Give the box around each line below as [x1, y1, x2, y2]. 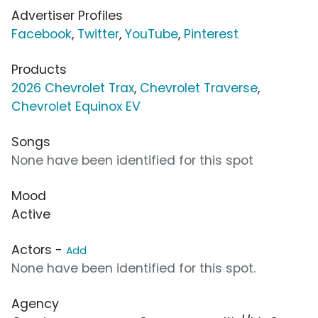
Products [11, 60, 67, 78]
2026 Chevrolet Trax [11, 79, 134, 97]
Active [11, 205, 50, 223]
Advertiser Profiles [11, 6, 123, 24]
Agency [11, 295, 59, 312]
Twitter [77, 25, 119, 43]
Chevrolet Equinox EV [11, 97, 141, 115]
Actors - [11, 241, 66, 258]
